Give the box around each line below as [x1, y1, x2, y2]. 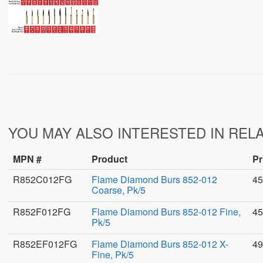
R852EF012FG [13, 237, 77, 251]
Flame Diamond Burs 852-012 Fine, [92, 205, 241, 218]
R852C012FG [13, 173, 72, 186]
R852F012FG [13, 205, 70, 218]
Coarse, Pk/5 [92, 183, 146, 197]
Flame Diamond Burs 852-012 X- [92, 237, 228, 251]
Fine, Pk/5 [92, 248, 134, 261]
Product [92, 152, 127, 166]
